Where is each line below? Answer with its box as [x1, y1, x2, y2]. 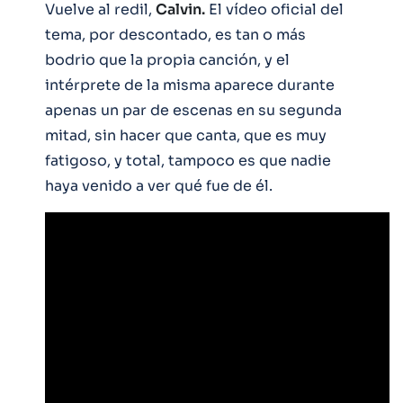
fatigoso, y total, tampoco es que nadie [45, 150, 331, 170]
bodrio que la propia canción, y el [45, 49, 290, 69]
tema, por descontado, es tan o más [45, 24, 306, 44]
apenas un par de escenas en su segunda [45, 100, 342, 120]
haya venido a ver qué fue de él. [45, 175, 273, 195]
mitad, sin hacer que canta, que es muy [45, 125, 327, 145]
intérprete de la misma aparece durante [45, 75, 335, 94]
